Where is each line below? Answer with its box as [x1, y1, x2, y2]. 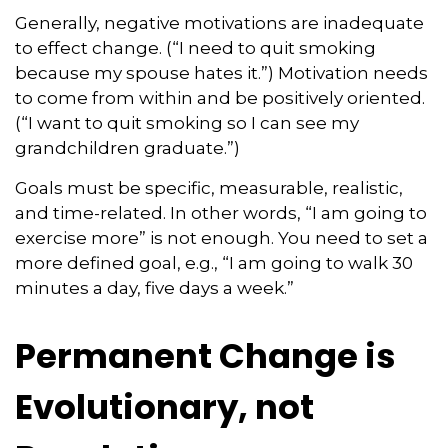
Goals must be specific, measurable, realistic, [15, 177, 403, 198]
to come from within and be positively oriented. [15, 87, 425, 108]
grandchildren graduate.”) [15, 137, 240, 158]
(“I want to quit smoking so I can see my [15, 112, 359, 133]
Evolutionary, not [15, 382, 314, 431]
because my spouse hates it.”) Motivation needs [15, 62, 428, 83]
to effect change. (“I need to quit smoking [15, 37, 376, 58]
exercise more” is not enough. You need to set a [15, 227, 428, 248]
